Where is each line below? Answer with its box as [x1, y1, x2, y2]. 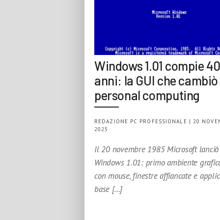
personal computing [94, 87, 200, 103]
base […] [94, 184, 123, 194]
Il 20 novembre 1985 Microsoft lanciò [94, 144, 219, 155]
